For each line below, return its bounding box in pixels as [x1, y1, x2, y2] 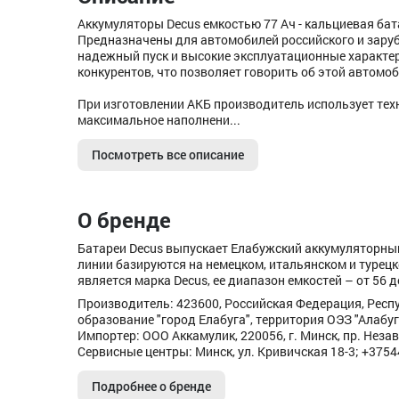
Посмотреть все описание [92, 146, 244, 163]
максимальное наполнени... [77, 111, 240, 128]
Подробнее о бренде [92, 378, 211, 395]
